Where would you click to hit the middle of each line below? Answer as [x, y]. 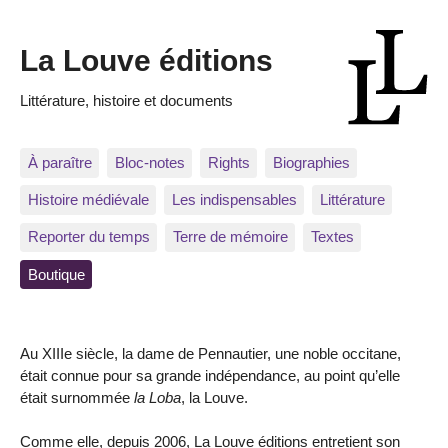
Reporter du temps [88, 237]
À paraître [59, 162]
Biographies [311, 162]
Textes [332, 237]
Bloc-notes [149, 162]
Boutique [56, 274]
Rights [228, 162]
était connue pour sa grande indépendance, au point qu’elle [210, 375]
